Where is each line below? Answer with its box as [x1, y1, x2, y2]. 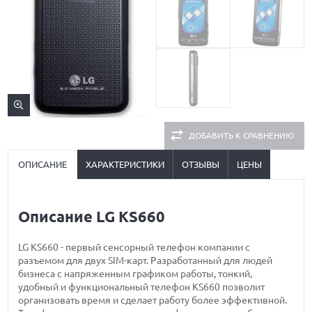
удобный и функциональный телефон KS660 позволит [18, 281, 265, 292]
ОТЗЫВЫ [182, 159, 220, 169]
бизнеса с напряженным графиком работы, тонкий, [18, 268, 253, 279]
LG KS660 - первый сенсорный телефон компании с [18, 242, 251, 253]
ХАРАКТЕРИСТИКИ [86, 159, 165, 169]
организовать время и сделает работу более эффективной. [18, 295, 288, 306]
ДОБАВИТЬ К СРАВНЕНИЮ [188, 131, 294, 140]
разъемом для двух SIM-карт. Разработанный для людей [18, 255, 273, 266]
